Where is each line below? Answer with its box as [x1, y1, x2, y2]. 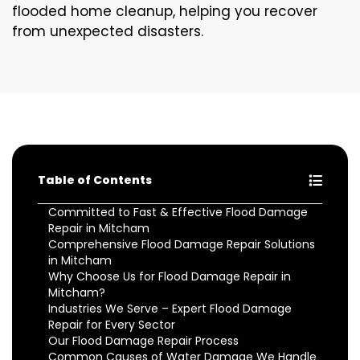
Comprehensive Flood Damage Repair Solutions [48, 236, 315, 253]
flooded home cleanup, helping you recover [12, 2, 317, 22]
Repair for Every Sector [48, 317, 175, 333]
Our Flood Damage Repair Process [48, 333, 239, 350]
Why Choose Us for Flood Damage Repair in [48, 268, 291, 285]
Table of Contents [38, 172, 152, 189]
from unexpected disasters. [12, 22, 203, 42]
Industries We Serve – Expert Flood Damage [48, 301, 292, 317]
